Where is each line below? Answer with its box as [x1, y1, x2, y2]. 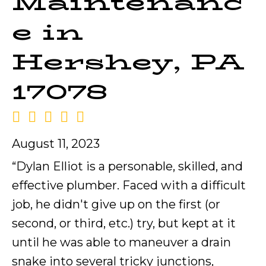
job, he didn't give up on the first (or [12, 197, 220, 211]
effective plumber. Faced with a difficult [12, 178, 246, 192]
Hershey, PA [12, 45, 244, 78]
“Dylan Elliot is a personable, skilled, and [12, 159, 243, 173]
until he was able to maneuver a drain [12, 235, 231, 249]
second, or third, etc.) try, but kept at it [12, 216, 236, 230]
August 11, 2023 [12, 136, 100, 151]
